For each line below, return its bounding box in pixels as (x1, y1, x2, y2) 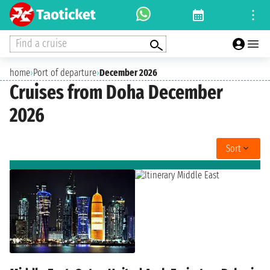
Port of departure (33, 67, 96, 78)
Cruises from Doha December (10, 81, 223, 104)
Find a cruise (16, 36, 67, 50)
